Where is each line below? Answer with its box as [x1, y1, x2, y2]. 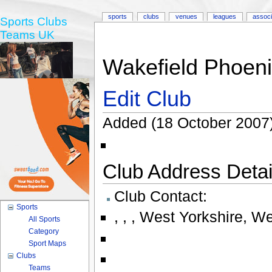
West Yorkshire [139, 208, 243, 226]
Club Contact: [114, 188, 207, 205]
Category [29, 227, 59, 236]
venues [175, 13, 197, 21]
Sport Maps [29, 239, 67, 248]
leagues [213, 13, 237, 21]
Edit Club [102, 87, 191, 112]
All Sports [29, 215, 61, 223]
